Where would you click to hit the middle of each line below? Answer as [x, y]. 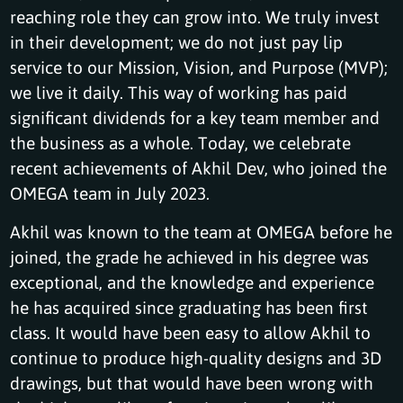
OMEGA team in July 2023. [110, 193]
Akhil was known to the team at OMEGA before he [201, 231]
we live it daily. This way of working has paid [179, 92]
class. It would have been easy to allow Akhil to [191, 332]
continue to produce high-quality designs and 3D [196, 357]
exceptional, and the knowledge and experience [193, 282]
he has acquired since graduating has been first [189, 307]
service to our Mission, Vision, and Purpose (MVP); [199, 67]
